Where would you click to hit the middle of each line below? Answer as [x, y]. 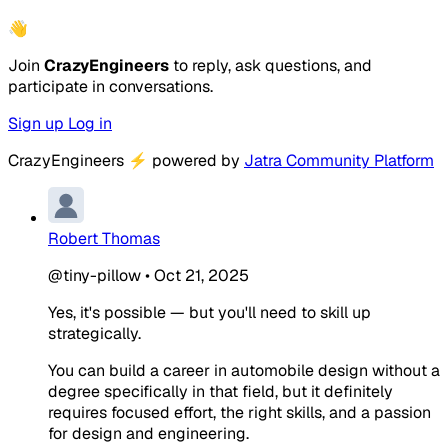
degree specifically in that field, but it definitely [220, 391]
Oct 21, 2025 [201, 275]
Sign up [38, 123]
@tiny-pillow [94, 275]
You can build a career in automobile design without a [244, 370]
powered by [196, 160]
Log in [90, 123]
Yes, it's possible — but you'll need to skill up [209, 312]
